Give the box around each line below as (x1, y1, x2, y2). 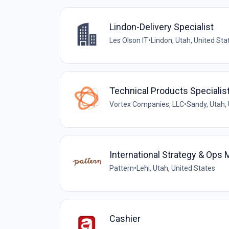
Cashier (109, 213, 141, 224)
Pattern (109, 164, 134, 172)
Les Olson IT (109, 36, 148, 44)
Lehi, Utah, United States (136, 164, 215, 172)
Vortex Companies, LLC (109, 100, 184, 108)
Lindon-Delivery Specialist (109, 21, 214, 32)
